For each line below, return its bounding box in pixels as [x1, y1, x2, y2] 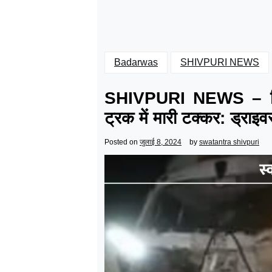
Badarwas [114, 57, 158, 67]
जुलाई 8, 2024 [140, 138, 182, 146]
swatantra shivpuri [199, 138, 259, 146]
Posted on [104, 138, 140, 146]
